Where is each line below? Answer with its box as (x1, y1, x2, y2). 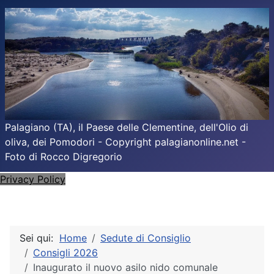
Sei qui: (20, 232, 59, 244)
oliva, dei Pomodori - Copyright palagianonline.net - (5, 136, 246, 148)
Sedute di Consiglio (100, 232, 191, 244)
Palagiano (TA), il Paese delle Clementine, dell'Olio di (5, 121, 248, 133)
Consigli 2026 (33, 246, 98, 259)
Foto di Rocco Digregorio (5, 150, 122, 163)
